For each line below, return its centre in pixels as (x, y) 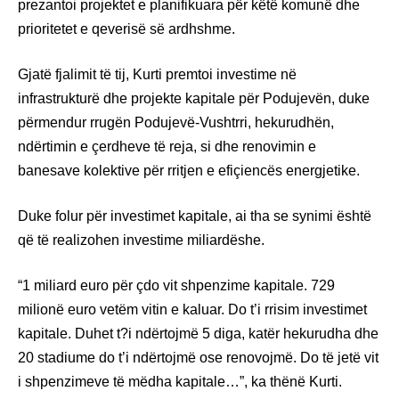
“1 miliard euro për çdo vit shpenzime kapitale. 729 (176, 285)
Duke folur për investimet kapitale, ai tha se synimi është (195, 216)
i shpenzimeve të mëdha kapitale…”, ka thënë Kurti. (180, 381)
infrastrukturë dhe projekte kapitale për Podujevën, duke (194, 98)
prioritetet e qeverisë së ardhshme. (126, 28)
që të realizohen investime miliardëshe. (141, 240)
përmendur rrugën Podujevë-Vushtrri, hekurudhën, (176, 122)
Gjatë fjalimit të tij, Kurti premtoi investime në (157, 74)
